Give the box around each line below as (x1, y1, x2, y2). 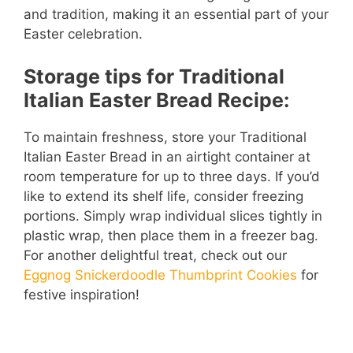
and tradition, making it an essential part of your (24, 6, 329, 23)
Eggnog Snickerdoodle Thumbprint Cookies (24, 266, 297, 283)
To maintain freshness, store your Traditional (24, 128, 307, 145)
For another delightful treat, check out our (24, 247, 287, 263)
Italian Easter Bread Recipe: (24, 87, 289, 112)
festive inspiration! (24, 286, 139, 303)
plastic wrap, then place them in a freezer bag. (24, 227, 318, 243)
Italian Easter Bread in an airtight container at (24, 148, 310, 165)
